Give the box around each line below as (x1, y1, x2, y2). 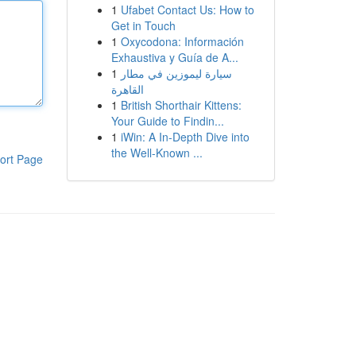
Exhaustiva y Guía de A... (110, 49, 238, 65)
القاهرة (110, 81, 144, 97)
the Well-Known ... (110, 145, 203, 161)
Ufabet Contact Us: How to (120, 2, 254, 17)
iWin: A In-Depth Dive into (120, 129, 250, 145)
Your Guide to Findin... (110, 113, 224, 129)
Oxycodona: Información (120, 33, 244, 49)
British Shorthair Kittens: (120, 97, 242, 113)
